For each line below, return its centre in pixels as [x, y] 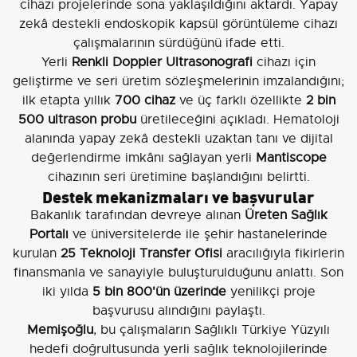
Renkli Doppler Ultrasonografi [162, 63]
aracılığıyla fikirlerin [283, 254]
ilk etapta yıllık [68, 101]
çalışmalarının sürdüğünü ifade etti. [178, 43]
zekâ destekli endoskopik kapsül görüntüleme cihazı [178, 24]
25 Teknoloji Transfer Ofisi [141, 254]
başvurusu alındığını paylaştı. [178, 311]
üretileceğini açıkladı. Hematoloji [237, 120]
